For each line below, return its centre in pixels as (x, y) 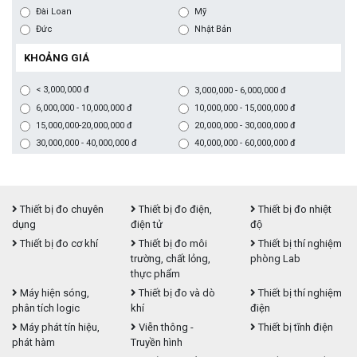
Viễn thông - (165, 328)
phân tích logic (46, 308)
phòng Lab (275, 259)
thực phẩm (156, 274)
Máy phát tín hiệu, (59, 328)
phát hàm (33, 343)
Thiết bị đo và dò (176, 293)
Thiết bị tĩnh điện (294, 328)
